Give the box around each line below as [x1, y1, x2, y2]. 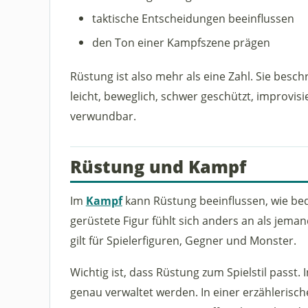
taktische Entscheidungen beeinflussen [91, 10, 294, 27]
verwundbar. [69, 107, 136, 124]
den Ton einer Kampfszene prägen [91, 34, 270, 50]
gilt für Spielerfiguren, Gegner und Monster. [69, 232, 296, 248]
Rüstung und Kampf [69, 155, 246, 179]
